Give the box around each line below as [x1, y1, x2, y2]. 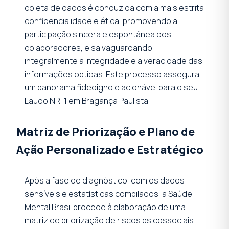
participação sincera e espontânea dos [25, 28, 171, 40]
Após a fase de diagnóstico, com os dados [25, 174, 185, 186]
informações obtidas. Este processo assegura [25, 68, 199, 80]
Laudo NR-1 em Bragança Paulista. [25, 95, 150, 106]
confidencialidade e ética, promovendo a [25, 15, 177, 27]
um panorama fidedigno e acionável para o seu [25, 81, 198, 93]
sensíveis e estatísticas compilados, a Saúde [25, 188, 192, 199]
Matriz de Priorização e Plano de [16, 124, 195, 139]
